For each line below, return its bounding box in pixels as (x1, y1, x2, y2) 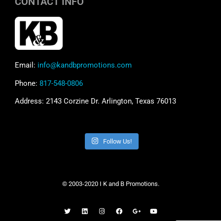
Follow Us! (103, 137, 132, 145)
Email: (15, 61, 37, 70)
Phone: (15, 78, 39, 88)
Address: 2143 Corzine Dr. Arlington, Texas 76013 (15, 97, 176, 106)
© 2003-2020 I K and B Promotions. (62, 180, 159, 187)
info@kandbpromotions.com (37, 61, 132, 70)
